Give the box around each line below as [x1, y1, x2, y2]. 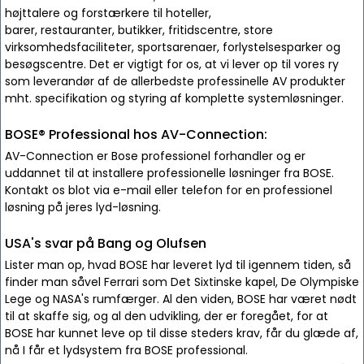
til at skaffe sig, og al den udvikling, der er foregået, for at [5, 308, 328, 324]
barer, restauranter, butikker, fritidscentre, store [5, 22, 273, 38]
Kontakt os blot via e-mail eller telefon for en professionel [5, 182, 332, 198]
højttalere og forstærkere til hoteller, [5, 5, 211, 21]
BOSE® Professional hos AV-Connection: [5, 125, 267, 144]
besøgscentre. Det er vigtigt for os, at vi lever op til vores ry [5, 56, 339, 72]
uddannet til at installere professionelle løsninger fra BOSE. [5, 165, 334, 181]
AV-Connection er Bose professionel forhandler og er [5, 148, 305, 164]
